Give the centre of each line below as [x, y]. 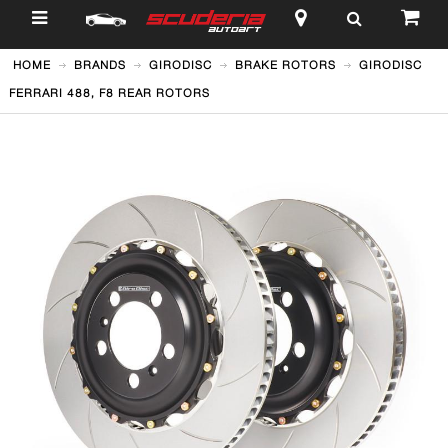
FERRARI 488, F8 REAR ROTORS [109, 93]
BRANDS [99, 65]
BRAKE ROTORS [285, 65]
